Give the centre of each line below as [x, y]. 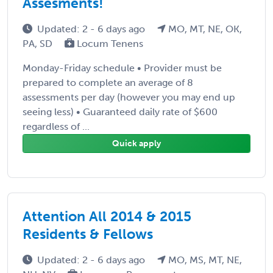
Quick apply [136, 143]
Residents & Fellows [88, 234]
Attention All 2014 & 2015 [107, 216]
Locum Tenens [109, 43]
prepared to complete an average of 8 [108, 82]
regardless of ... [56, 126]
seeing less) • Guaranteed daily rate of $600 [120, 112]
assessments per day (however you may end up [129, 97]
